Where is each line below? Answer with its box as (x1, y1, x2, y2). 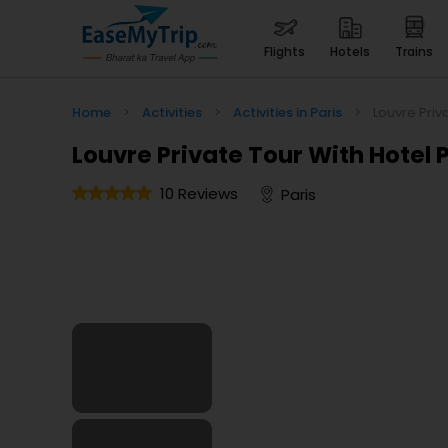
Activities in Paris (233, 103, 342, 122)
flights (270, 43, 305, 60)
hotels (338, 43, 370, 60)
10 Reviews (160, 183, 238, 204)
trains (403, 43, 433, 60)
